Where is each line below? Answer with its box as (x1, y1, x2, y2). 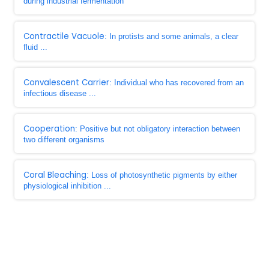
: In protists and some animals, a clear (104, 32, 238, 41)
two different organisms (23, 135, 104, 144)
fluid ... (23, 43, 47, 52)
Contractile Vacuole (23, 31, 104, 42)
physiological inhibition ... (23, 181, 111, 190)
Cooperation (23, 123, 75, 134)
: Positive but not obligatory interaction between (75, 124, 240, 133)
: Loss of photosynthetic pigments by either (86, 171, 237, 180)
